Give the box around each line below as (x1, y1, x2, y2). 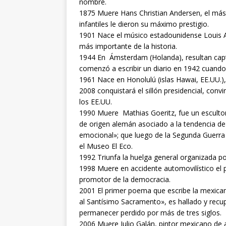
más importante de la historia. (79, 41, 177, 51)
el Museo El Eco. (79, 141, 133, 151)
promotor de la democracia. (79, 174, 171, 184)
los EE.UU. (79, 96, 112, 106)
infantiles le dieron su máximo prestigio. (79, 19, 209, 29)
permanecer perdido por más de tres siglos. (79, 207, 221, 217)
